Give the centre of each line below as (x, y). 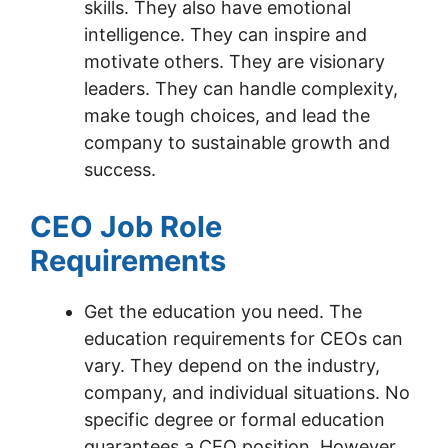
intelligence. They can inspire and (225, 34)
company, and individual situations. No (247, 392)
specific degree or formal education (234, 419)
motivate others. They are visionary (234, 61)
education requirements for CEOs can (243, 338)
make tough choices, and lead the (227, 115)
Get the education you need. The (223, 311)
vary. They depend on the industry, (232, 365)
